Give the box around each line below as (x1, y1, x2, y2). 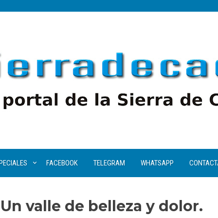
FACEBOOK (46, 159, 78, 167)
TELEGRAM (93, 159, 125, 167)
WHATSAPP (140, 159, 174, 167)
